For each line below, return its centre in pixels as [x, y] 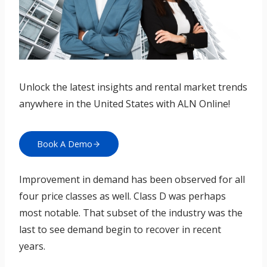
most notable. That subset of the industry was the [131, 213]
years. [32, 246]
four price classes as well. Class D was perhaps [122, 196]
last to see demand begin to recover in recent [120, 230]
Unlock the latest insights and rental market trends [133, 87]
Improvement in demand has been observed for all [132, 180]
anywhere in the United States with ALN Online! [125, 104]
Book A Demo [65, 144]
